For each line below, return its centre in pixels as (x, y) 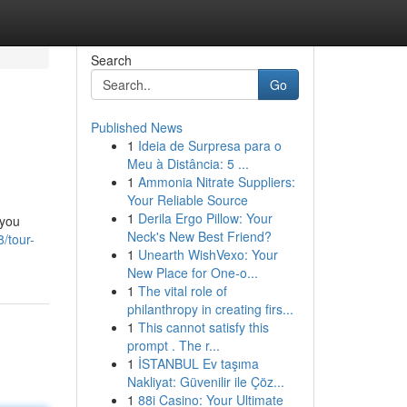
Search (111, 60)
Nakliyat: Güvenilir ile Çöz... (205, 382)
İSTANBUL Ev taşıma (198, 363)
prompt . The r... (173, 345)
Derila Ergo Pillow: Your (205, 218)
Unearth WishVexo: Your (208, 254)
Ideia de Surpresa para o (209, 145)
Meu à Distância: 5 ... (188, 164)
